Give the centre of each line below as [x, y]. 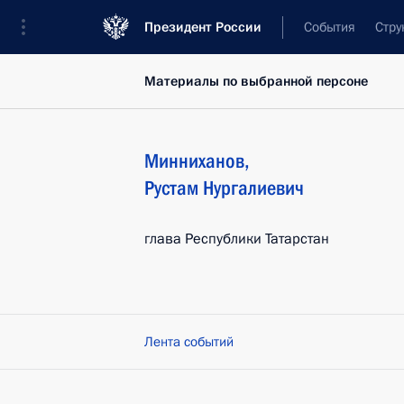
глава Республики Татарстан [237, 239]
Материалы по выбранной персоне [256, 81]
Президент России [203, 27]
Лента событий [189, 342]
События [330, 27]
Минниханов [194, 161]
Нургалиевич [253, 188]
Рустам [171, 188]
